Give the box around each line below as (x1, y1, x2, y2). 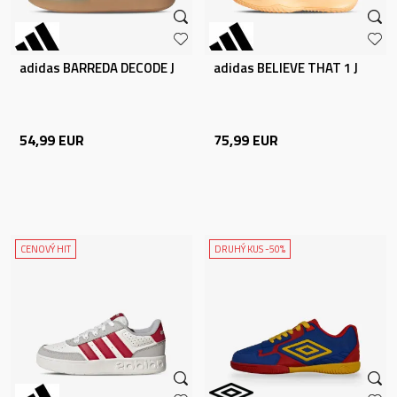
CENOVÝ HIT (20, 242, 71, 256)
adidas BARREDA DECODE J (19, 58, 175, 78)
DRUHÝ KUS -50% (214, 242, 285, 256)
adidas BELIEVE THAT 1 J (214, 58, 358, 78)
